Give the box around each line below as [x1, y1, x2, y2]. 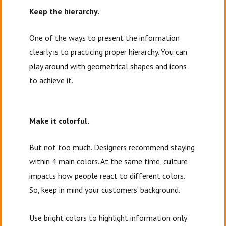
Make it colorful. [29, 115, 91, 126]
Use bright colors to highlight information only [29, 212, 187, 223]
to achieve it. [29, 75, 75, 85]
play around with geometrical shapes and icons [29, 61, 187, 71]
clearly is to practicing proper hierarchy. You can [29, 46, 188, 57]
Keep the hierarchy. [29, 6, 101, 16]
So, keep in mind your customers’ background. [29, 184, 182, 195]
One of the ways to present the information [29, 32, 180, 43]
